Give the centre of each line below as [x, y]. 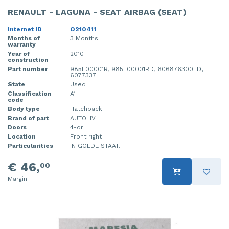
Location [22, 137]
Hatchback [86, 109]
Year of [19, 54]
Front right [86, 137]
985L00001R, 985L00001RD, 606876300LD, [136, 69]
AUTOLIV [83, 118]
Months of [24, 39]
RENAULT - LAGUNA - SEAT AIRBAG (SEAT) [97, 12]
